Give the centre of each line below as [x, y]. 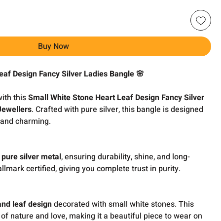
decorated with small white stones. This [123, 204]
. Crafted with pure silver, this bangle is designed [118, 110]
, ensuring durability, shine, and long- [126, 157]
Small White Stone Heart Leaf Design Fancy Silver [116, 98]
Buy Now [54, 46]
